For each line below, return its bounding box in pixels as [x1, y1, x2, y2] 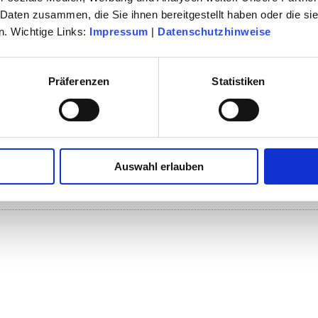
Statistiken [212, 75, 265, 88]
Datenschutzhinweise [158, 26, 271, 38]
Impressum [89, 26, 148, 38]
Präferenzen [48, 75, 110, 88]
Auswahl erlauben [114, 160, 204, 173]
